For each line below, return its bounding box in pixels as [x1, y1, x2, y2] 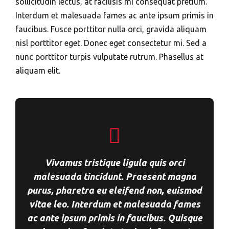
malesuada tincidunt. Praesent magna [33, 171, 196, 181]
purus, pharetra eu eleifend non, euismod [27, 185, 202, 195]
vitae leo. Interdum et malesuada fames [29, 199, 200, 209]
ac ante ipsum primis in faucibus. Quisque [27, 213, 202, 223]
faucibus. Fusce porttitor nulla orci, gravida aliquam [15, 25, 207, 34]
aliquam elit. [15, 66, 60, 75]
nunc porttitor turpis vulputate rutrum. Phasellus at [15, 52, 203, 61]
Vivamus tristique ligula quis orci [44, 157, 185, 168]
